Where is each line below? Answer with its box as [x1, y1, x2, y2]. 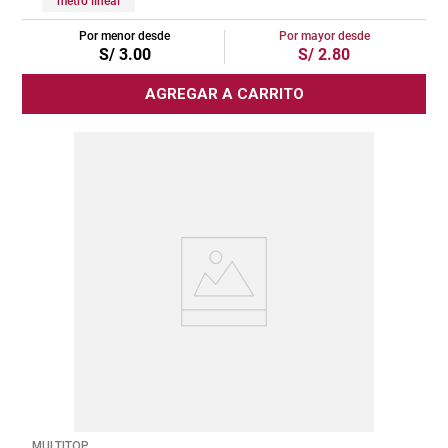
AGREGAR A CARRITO [144, 84, 304, 103]
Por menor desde [79, 28, 170, 43]
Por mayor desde [278, 28, 370, 43]
